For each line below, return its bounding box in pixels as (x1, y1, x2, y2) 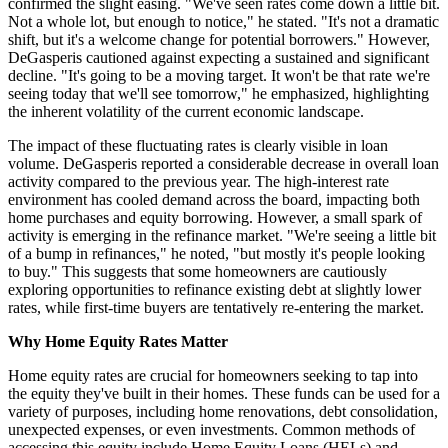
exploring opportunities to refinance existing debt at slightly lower (8, 281, 421, 299)
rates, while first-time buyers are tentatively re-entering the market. (8, 299, 424, 317)
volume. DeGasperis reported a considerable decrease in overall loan (8, 155, 439, 173)
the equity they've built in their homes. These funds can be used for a (8, 385, 440, 403)
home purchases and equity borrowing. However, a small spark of (8, 209, 422, 227)
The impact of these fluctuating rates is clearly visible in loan (8, 137, 388, 155)
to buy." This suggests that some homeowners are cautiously (8, 263, 387, 281)
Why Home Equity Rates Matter (8, 333, 228, 351)
